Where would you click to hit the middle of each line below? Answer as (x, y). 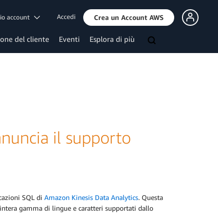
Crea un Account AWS (129, 17)
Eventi (69, 39)
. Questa (151, 198)
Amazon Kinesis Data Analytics (91, 198)
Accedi (66, 17)
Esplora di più (112, 39)
